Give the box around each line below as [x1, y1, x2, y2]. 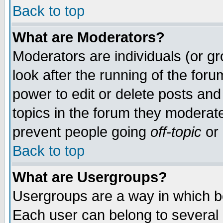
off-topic [150, 124, 202, 140]
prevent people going [12, 124, 150, 140]
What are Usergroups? [12, 169, 167, 185]
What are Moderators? [12, 29, 165, 45]
